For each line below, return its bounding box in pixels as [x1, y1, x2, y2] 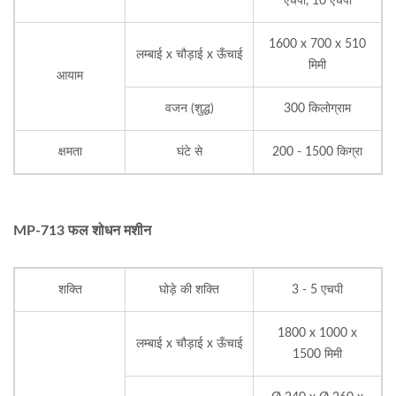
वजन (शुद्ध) [164, 103, 214, 115]
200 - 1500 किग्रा [272, 146, 362, 158]
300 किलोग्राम [284, 103, 351, 115]
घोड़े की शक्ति [159, 284, 219, 296]
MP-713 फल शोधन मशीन [13, 224, 151, 238]
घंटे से [176, 146, 202, 158]
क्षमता [57, 146, 82, 158]
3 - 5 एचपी [292, 284, 343, 296]
